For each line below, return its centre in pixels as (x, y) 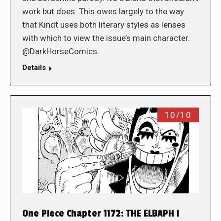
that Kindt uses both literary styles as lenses (104, 24)
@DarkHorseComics (60, 51)
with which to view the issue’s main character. (106, 38)
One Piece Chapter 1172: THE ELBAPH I (101, 214)
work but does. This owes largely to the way (103, 11)
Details (34, 67)
